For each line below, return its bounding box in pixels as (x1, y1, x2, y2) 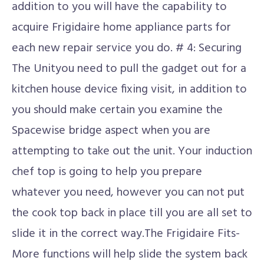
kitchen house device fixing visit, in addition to (12, 80, 247, 99)
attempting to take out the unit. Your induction (12, 142, 252, 161)
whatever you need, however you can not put (12, 183, 245, 202)
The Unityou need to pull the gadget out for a (12, 60, 246, 78)
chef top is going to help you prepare (12, 163, 202, 181)
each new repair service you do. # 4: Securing (12, 39, 242, 58)
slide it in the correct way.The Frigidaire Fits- (12, 225, 240, 243)
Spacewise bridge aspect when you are (12, 121, 210, 140)
